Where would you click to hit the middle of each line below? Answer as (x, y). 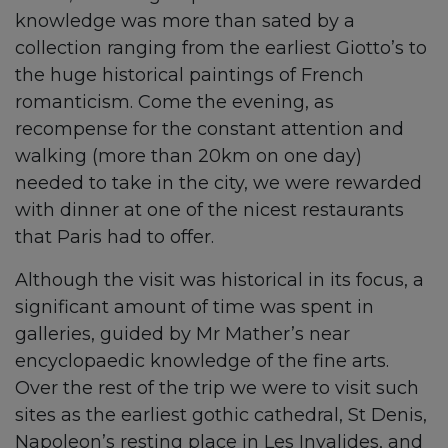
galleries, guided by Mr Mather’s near (182, 334)
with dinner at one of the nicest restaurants (209, 210)
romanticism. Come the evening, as (174, 102)
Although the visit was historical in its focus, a (219, 280)
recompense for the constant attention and (209, 129)
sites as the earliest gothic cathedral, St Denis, (221, 415)
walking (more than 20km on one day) (188, 156)
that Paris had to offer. (114, 237)
